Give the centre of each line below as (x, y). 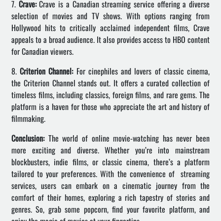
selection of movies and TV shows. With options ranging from (110, 16)
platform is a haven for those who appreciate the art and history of (110, 107)
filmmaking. (28, 118)
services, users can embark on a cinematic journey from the (110, 185)
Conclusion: (28, 138)
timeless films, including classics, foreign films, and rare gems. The (110, 95)
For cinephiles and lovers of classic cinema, (142, 71)
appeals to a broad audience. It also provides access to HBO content (110, 39)
